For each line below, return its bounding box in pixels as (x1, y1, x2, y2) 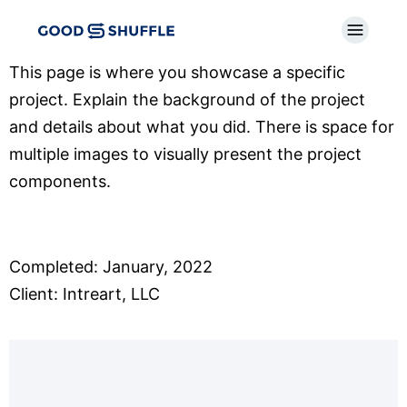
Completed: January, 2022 (9, 257, 213, 277)
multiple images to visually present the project (9, 144, 362, 164)
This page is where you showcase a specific (9, 63, 345, 82)
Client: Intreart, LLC (9, 284, 160, 304)
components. (9, 172, 111, 191)
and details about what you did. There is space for (9, 117, 394, 136)
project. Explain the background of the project (9, 90, 365, 109)
